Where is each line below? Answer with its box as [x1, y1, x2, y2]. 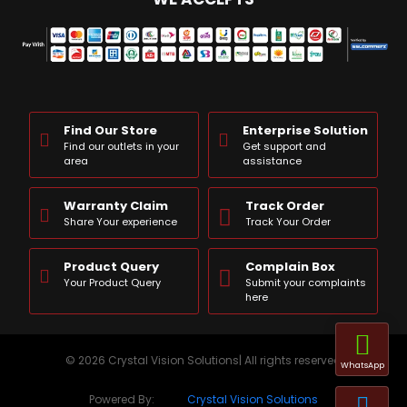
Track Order [244, 197, 324, 215]
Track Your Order [244, 214, 331, 230]
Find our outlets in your [64, 139, 179, 154]
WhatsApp [340, 360, 384, 371]
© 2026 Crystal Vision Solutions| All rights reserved [65, 352, 342, 369]
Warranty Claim [64, 197, 168, 215]
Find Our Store [64, 122, 157, 140]
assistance [242, 154, 302, 169]
